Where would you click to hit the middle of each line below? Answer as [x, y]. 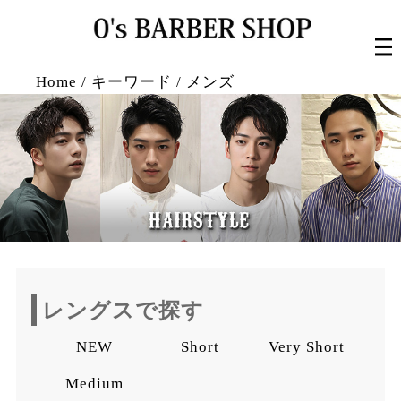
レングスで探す [123, 310]
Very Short [306, 347]
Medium [95, 383]
